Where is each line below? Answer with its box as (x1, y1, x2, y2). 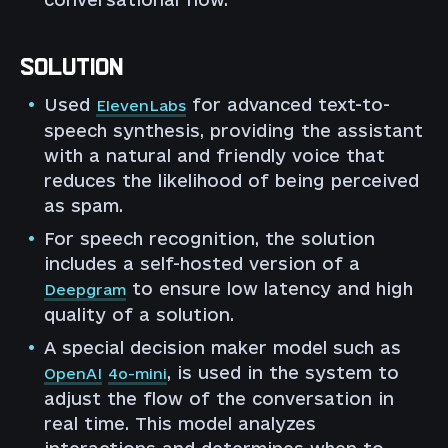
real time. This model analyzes (44, 414, 316, 434)
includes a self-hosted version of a (44, 254, 360, 274)
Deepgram (44, 281, 126, 299)
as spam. (44, 196, 123, 216)
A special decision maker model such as (44, 338, 401, 358)
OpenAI (44, 365, 102, 383)
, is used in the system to (167, 363, 399, 383)
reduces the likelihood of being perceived (44, 171, 419, 191)
